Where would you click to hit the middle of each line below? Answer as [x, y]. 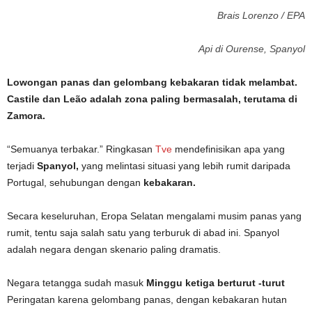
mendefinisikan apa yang [228, 149]
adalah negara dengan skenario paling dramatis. [114, 249]
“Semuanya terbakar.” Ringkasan [81, 149]
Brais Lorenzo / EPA [261, 15]
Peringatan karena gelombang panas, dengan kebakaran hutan [147, 299]
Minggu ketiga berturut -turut [216, 283]
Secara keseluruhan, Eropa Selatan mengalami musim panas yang [154, 216]
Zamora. [26, 116]
